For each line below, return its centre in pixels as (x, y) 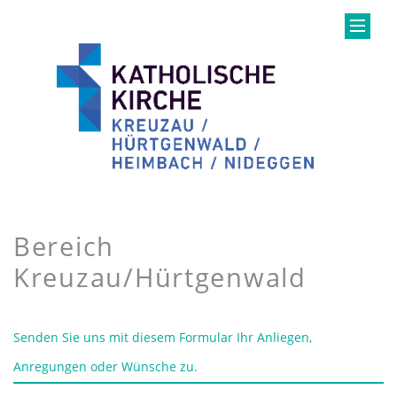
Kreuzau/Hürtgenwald (160, 276)
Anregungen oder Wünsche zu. (105, 366)
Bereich (64, 245)
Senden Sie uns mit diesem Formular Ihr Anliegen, (163, 337)
